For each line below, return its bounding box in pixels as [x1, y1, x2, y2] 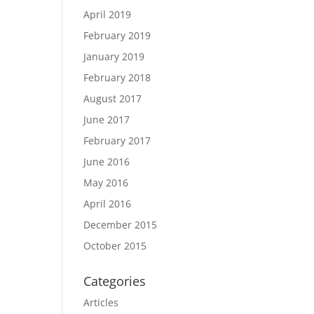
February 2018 [83, 71, 151, 84]
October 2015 [83, 239, 147, 252]
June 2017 [83, 113, 130, 126]
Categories [83, 273, 146, 289]
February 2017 [83, 134, 151, 147]
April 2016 [83, 197, 132, 210]
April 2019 [83, 8, 132, 21]
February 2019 [83, 29, 151, 42]
